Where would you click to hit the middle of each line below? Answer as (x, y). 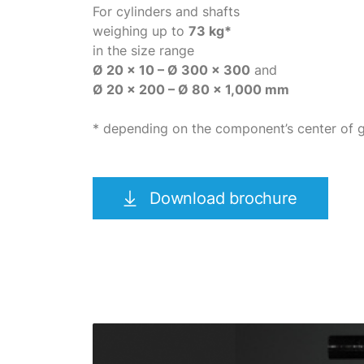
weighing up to (141, 31)
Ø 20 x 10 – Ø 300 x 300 (171, 70)
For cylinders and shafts (166, 11)
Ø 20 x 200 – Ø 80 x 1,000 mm (191, 89)
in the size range (143, 50)
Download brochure (223, 198)
